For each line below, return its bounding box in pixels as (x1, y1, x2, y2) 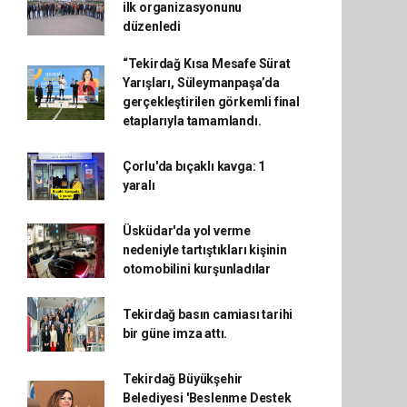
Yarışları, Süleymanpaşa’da (122, 75, 280, 90)
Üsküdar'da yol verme (122, 223, 251, 238)
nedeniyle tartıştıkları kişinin (122, 243, 287, 257)
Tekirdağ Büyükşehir (122, 372, 243, 386)
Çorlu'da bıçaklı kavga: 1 (122, 159, 266, 174)
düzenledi (122, 19, 182, 34)
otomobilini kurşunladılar (122, 262, 272, 276)
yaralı (122, 178, 155, 193)
